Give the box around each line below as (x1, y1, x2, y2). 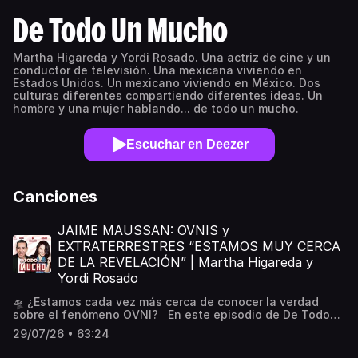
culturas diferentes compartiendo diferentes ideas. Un (13, 89, 323, 102)
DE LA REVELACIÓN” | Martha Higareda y (58, 254, 313, 270)
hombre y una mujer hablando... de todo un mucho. (13, 101, 299, 115)
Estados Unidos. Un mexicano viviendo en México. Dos (13, 76, 320, 89)
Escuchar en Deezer (125, 137, 249, 151)
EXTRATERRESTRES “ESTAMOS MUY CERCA (58, 238, 340, 254)
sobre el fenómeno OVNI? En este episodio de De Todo (13, 308, 330, 321)
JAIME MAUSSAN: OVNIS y (58, 222, 229, 238)
